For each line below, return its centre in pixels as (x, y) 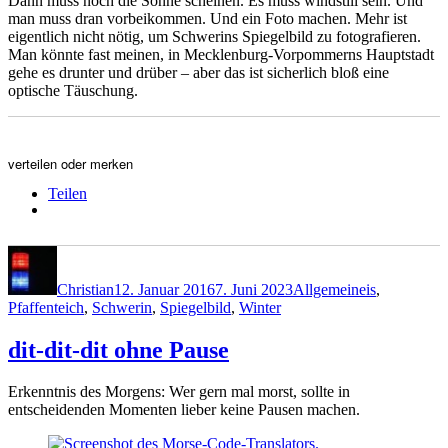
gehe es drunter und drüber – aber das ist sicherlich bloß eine (198, 72)
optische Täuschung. (73, 90)
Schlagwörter (400, 253)
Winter (260, 307)
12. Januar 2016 (164, 289)
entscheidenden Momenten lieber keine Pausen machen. (184, 410)
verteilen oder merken (70, 163)
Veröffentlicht (156, 253)
